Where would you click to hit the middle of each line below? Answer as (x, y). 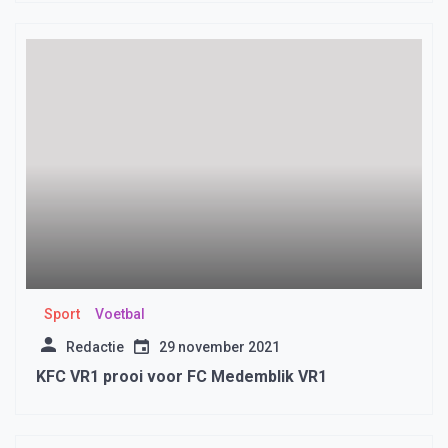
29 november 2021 (219, 347)
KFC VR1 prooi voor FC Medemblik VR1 (181, 377)
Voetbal (119, 314)
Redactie (95, 347)
